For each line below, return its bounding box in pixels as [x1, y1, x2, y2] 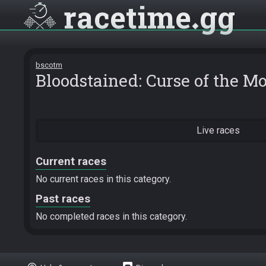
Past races [36, 192, 90, 205]
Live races [197, 125, 240, 136]
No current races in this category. [36, 173, 171, 185]
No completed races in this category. [36, 211, 187, 222]
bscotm [36, 61, 62, 69]
